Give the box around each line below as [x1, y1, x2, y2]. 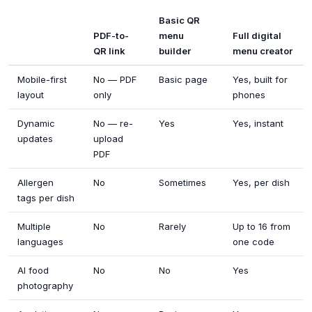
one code [233, 235, 275, 247]
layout [17, 88, 45, 100]
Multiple [17, 220, 52, 232]
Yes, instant [233, 117, 284, 129]
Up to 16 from [233, 220, 291, 232]
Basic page [159, 73, 208, 85]
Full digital [233, 29, 282, 41]
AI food [17, 264, 49, 276]
